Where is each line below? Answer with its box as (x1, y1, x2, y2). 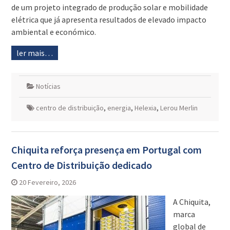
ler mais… (16, 48, 53, 59)
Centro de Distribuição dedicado (11, 159, 152, 172)
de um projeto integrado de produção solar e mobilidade (11, 2, 208, 13)
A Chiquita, (172, 197, 210, 207)
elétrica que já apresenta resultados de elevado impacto (11, 14, 206, 25)
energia (107, 103, 131, 113)
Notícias (35, 82, 61, 91)
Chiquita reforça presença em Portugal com (11, 143, 202, 157)
